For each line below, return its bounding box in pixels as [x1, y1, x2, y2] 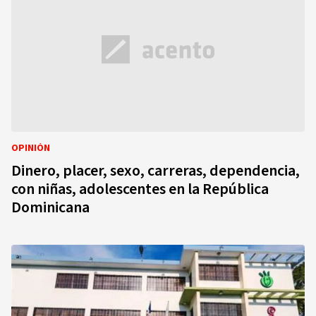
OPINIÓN [11, 141, 50, 155]
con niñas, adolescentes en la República [11, 178, 269, 200]
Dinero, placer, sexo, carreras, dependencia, [11, 159, 300, 182]
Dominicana [11, 196, 90, 219]
